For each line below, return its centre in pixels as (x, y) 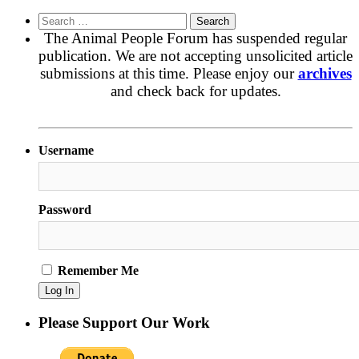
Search (55, 18)
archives (325, 73)
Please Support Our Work (124, 323)
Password (65, 210)
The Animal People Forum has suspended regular (196, 38)
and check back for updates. (196, 91)
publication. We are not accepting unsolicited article (196, 55)
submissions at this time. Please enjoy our (169, 73)
